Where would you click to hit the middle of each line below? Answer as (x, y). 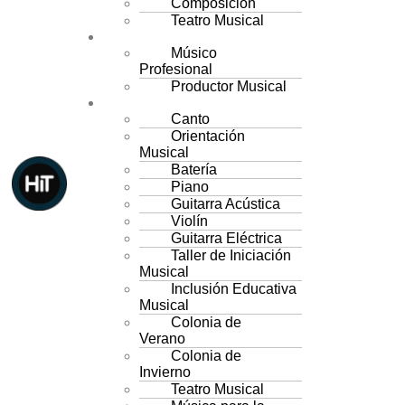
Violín (189, 221)
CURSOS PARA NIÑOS (194, 103)
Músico (193, 53)
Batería (193, 170)
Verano (162, 339)
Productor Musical (228, 86)
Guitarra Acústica (225, 204)
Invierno (165, 372)
